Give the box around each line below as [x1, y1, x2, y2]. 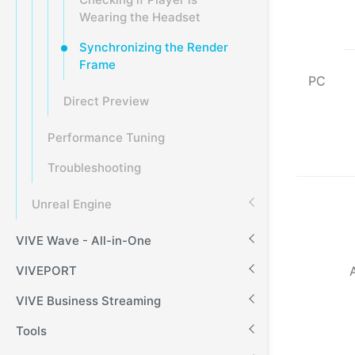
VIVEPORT [16, 263, 77, 278]
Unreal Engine [32, 197, 112, 212]
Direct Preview [63, 94, 149, 109]
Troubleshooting [48, 160, 141, 175]
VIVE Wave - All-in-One [16, 233, 151, 248]
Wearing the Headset [79, 10, 200, 25]
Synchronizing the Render [79, 40, 228, 55]
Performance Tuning [48, 130, 165, 145]
